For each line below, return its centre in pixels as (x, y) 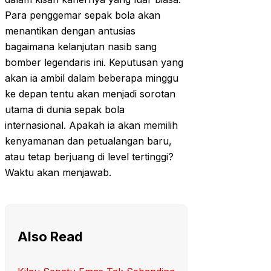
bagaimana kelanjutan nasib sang (81, 47)
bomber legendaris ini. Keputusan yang (94, 63)
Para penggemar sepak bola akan (83, 15)
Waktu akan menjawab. (58, 173)
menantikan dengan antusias (70, 31)
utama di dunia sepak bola (65, 110)
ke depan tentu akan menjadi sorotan (90, 94)
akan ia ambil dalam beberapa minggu (92, 78)
